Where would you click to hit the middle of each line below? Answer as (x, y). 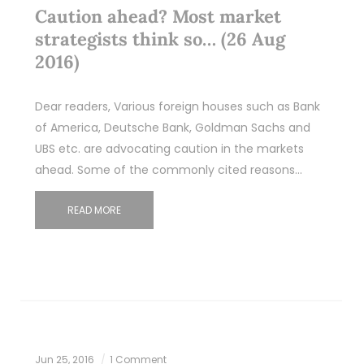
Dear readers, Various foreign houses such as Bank (177, 106)
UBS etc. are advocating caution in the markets (169, 148)
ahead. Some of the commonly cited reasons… (168, 169)
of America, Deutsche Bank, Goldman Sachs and (172, 127)
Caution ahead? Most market (158, 16)
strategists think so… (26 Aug (160, 39)
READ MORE (94, 210)
